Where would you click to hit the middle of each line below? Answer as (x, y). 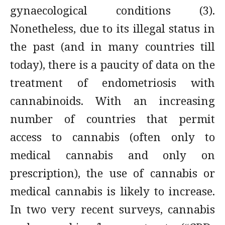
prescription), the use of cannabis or (113, 173)
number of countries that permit (113, 119)
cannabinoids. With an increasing (113, 100)
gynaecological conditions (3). (113, 10)
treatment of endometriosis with (113, 82)
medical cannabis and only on (113, 155)
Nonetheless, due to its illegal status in (113, 28)
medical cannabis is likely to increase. (113, 191)
